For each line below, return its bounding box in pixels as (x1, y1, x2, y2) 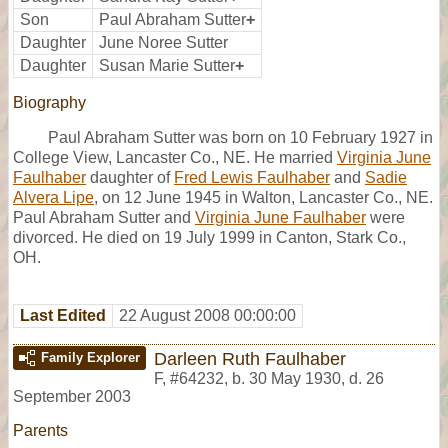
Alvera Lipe (13, 188, 94, 206)
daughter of (86, 168, 174, 186)
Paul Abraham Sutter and (13, 208, 195, 226)
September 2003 (13, 387, 131, 405)
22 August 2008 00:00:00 (119, 306, 296, 324)
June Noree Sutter (99, 33, 228, 51)
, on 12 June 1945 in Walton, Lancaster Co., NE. (94, 188, 433, 206)
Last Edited (20, 306, 106, 324)
